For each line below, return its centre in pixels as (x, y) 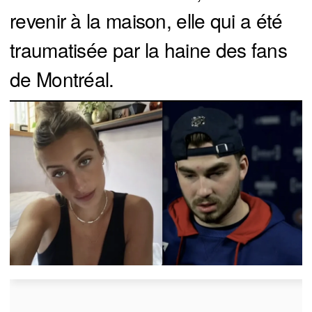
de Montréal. (62, 79)
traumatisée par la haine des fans (148, 50)
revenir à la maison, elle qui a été (146, 21)
